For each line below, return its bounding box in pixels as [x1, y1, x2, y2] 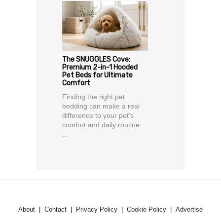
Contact [44, 205, 67, 213]
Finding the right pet [62, 92, 125, 101]
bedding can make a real [62, 102, 140, 110]
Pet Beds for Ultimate [62, 71, 133, 79]
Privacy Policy [76, 205, 117, 213]
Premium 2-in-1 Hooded [62, 63, 138, 72]
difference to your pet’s [62, 111, 134, 119]
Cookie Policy [127, 205, 166, 213]
